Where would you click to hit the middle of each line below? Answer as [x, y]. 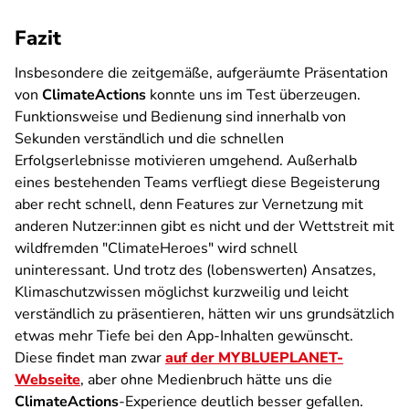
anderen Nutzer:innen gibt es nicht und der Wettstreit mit [204, 226]
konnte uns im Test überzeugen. [253, 95]
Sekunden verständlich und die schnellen [149, 139]
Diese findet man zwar [90, 358]
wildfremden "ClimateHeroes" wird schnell [156, 248]
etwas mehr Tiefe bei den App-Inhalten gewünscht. [184, 336]
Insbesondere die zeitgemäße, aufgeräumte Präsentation [201, 73]
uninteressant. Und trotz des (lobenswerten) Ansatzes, [195, 270]
